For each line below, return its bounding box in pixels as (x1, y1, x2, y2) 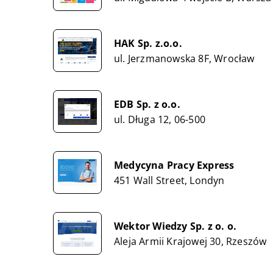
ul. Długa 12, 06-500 (114, 112, 205, 126)
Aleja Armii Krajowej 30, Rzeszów (114, 234, 267, 248)
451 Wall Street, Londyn (114, 173, 225, 187)
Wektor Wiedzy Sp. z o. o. (114, 219, 236, 233)
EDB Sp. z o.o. (114, 97, 180, 111)
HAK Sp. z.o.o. (114, 36, 182, 50)
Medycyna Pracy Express (114, 158, 235, 172)
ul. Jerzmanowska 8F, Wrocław (114, 51, 255, 65)
